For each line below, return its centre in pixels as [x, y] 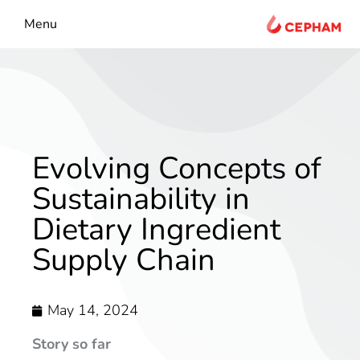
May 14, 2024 [93, 310]
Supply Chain [124, 260]
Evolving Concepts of [177, 168]
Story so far [72, 344]
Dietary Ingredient [156, 229]
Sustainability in [141, 199]
